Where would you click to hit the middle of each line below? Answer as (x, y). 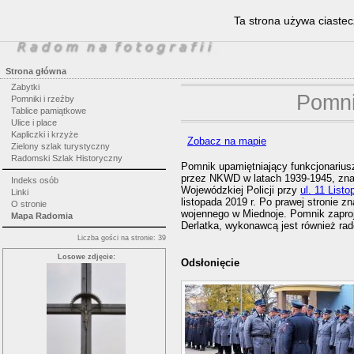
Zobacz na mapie (226, 141)
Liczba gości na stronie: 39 (122, 237)
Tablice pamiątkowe (48, 111)
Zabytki (25, 87)
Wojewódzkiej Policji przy (240, 190)
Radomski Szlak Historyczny (66, 158)
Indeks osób (34, 180)
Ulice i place (34, 122)
